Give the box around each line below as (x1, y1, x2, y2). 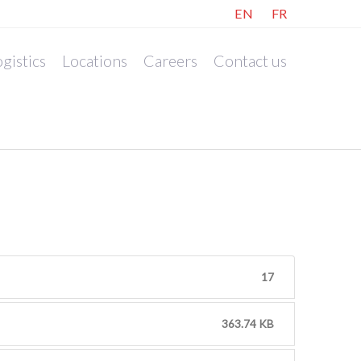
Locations (62, 51, 127, 70)
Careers (143, 51, 197, 70)
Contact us (214, 51, 287, 70)
